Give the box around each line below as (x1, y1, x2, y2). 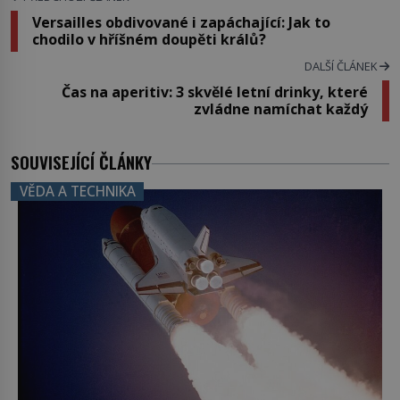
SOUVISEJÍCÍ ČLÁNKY (11, 148, 152, 175)
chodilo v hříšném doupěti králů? (32, 29, 266, 49)
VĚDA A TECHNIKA (19, 182, 136, 202)
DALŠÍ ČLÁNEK (304, 57, 379, 74)
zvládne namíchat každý (194, 98, 368, 119)
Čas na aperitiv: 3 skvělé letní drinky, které (62, 81, 368, 102)
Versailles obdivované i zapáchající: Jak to (32, 12, 330, 32)
